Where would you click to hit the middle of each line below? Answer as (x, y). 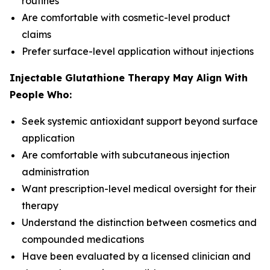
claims (36, 34)
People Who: (41, 95)
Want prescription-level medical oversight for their (139, 189)
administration (55, 172)
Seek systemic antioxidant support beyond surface (140, 121)
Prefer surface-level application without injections (138, 51)
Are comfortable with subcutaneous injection (126, 155)
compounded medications (83, 239)
